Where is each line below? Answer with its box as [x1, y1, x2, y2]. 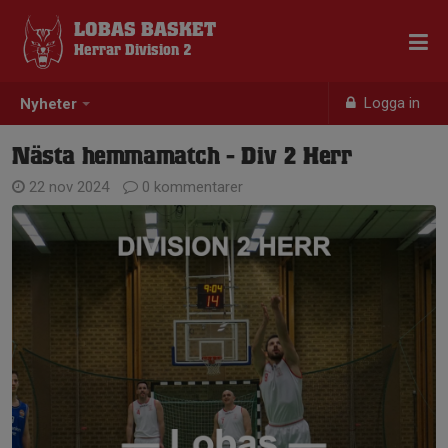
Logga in [360, 94, 421, 112]
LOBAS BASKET [74, 22, 216, 39]
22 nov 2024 [25, 178, 113, 196]
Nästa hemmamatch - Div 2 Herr [12, 147, 352, 167]
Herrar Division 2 [74, 44, 192, 57]
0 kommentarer [138, 178, 243, 196]
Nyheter [20, 95, 77, 114]
